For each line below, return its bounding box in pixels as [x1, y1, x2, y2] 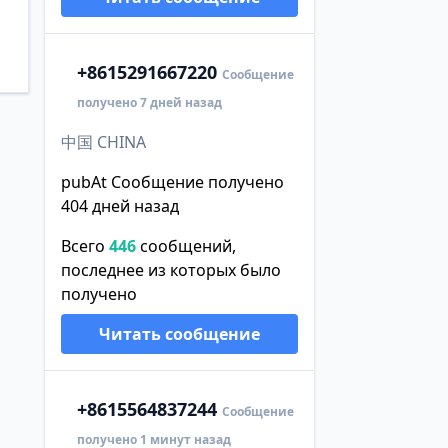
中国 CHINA [60, 130, 146, 153]
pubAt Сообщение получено [60, 170, 284, 193]
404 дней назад [60, 194, 179, 217]
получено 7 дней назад [76, 93, 222, 111]
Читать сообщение [98, 322, 260, 345]
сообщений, [135, 234, 236, 257]
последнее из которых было [60, 258, 281, 281]
